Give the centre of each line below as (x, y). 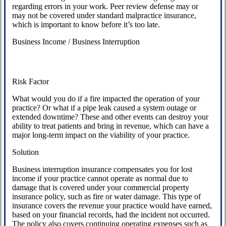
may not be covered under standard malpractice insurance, (104, 15)
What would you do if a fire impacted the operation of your (106, 98)
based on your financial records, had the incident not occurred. (111, 214)
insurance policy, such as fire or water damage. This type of (107, 196)
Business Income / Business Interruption (76, 41)
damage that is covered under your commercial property (101, 187)
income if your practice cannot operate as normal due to (100, 178)
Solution (26, 152)
